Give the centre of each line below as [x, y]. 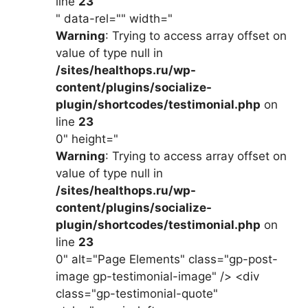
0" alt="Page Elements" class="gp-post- [167, 260]
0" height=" [87, 139]
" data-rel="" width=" [114, 19]
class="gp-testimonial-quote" [137, 294]
